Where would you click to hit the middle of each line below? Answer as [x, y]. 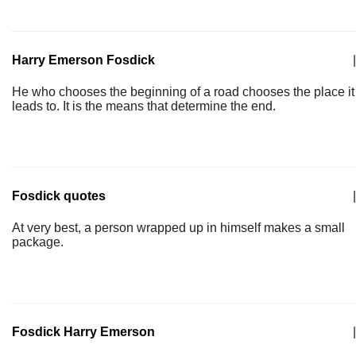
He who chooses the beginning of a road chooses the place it [183, 92]
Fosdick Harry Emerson [83, 332]
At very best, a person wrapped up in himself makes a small [178, 228]
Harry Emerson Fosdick [83, 60]
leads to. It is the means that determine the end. [144, 106]
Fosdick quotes [59, 196]
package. [38, 242]
